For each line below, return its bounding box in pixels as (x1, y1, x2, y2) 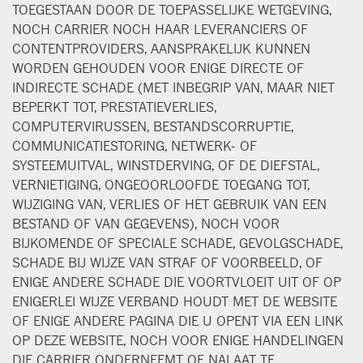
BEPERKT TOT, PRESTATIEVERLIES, (12, 98, 216, 115)
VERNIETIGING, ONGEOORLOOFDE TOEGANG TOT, (12, 176, 310, 193)
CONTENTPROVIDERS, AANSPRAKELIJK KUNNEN (12, 40, 310, 57)
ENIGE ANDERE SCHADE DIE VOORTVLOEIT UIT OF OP (12, 273, 341, 290)
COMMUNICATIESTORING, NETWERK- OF (12, 137, 257, 154)
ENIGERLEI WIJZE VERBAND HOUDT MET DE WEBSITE (12, 293, 337, 310)
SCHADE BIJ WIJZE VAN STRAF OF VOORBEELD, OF (12, 254, 322, 271)
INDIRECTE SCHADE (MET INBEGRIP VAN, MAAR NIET (12, 79, 335, 96)
